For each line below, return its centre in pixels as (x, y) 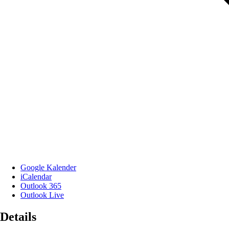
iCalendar (36, 176)
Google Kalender (48, 167)
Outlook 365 (41, 186)
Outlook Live (42, 195)
